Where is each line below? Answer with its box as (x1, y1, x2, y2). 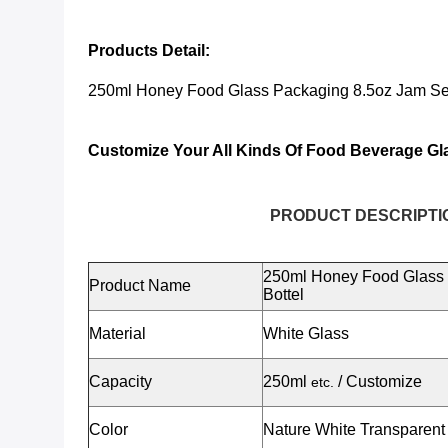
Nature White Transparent (263, 421, 445, 438)
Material (89, 325, 146, 342)
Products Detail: (88, 42, 210, 59)
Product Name (89, 277, 191, 294)
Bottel (263, 286, 304, 303)
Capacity (89, 373, 152, 390)
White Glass (263, 325, 349, 342)
